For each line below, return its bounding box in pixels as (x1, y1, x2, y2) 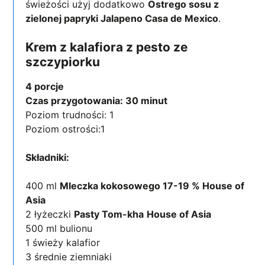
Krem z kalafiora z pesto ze (25, 40, 188, 55)
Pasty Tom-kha (74, 208, 144, 221)
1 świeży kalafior (25, 237, 101, 249)
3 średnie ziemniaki (25, 251, 112, 263)
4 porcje (25, 80, 64, 93)
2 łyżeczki (25, 208, 75, 221)
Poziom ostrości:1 (25, 123, 105, 135)
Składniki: (25, 151, 72, 164)
